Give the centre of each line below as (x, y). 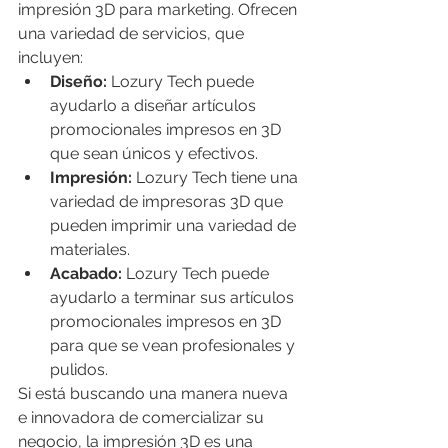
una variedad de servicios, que (133, 34)
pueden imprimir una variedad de (175, 226)
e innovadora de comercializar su (143, 418)
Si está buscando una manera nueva (155, 394)
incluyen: (50, 58)
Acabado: (86, 274)
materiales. (90, 250)
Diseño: (78, 82)
